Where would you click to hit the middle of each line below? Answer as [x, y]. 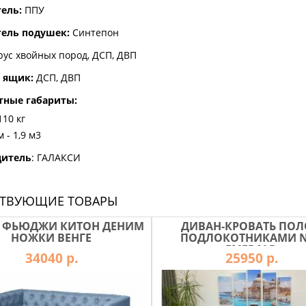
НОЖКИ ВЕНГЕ [52, 238]
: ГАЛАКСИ [56, 157]
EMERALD [252, 249]
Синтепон [96, 32]
